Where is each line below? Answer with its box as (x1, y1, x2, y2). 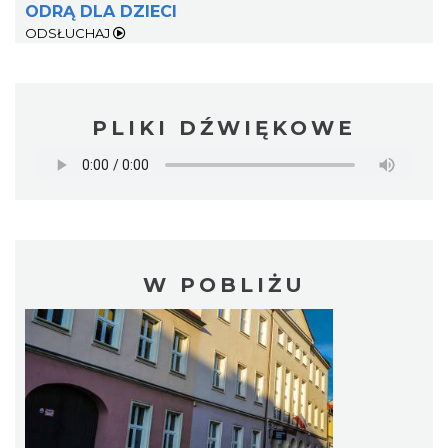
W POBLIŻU (142, 272, 306, 297)
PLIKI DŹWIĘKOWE (92, 115, 356, 140)
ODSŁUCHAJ (25, 24, 113, 41)
